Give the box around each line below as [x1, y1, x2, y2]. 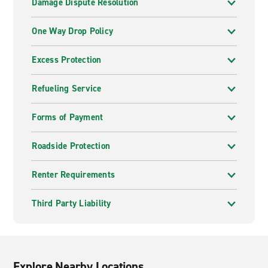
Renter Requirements [32, 169, 115, 181]
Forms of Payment [32, 111, 103, 123]
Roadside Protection [32, 140, 111, 152]
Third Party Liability [32, 197, 111, 209]
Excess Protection [32, 54, 102, 66]
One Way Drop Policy [32, 25, 114, 37]
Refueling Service [32, 83, 102, 95]
